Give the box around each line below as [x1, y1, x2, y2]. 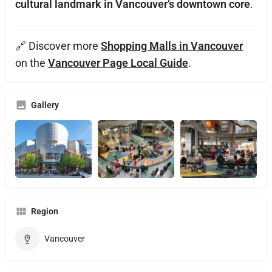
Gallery [31, 100, 59, 110]
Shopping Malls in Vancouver [101, 39, 243, 52]
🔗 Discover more [15, 39, 101, 52]
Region [31, 206, 58, 216]
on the [15, 56, 48, 69]
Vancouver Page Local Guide [48, 56, 188, 69]
